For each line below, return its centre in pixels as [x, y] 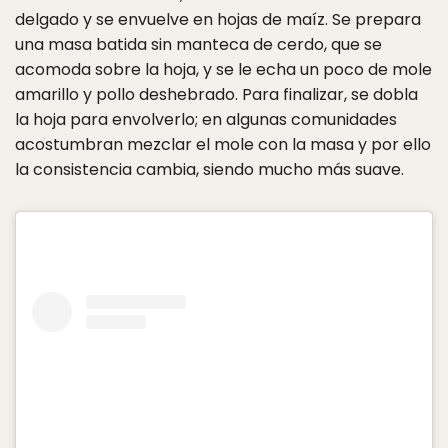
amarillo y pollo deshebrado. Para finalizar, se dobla [216, 95]
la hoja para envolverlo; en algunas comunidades [206, 120]
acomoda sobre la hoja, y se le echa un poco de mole [223, 70]
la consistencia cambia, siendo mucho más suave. [209, 170]
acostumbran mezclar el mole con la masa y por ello [223, 145]
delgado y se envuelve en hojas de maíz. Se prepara [218, 20]
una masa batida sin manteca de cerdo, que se [198, 45]
